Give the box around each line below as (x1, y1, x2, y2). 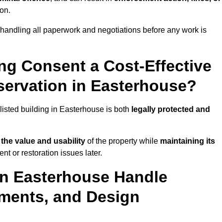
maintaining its (160, 137, 215, 146)
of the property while (85, 137, 160, 146)
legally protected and (131, 105, 210, 114)
